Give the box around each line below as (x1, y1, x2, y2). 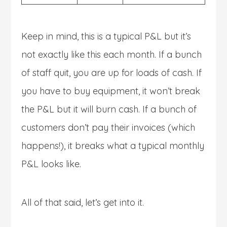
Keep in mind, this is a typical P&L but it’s (21, 30, 192, 42)
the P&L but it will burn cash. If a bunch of (21, 103, 197, 115)
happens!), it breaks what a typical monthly (21, 139, 205, 152)
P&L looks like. (21, 158, 82, 170)
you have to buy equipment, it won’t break (21, 85, 201, 97)
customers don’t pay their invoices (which (21, 121, 196, 133)
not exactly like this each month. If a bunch (21, 48, 202, 60)
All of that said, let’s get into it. (21, 196, 144, 208)
